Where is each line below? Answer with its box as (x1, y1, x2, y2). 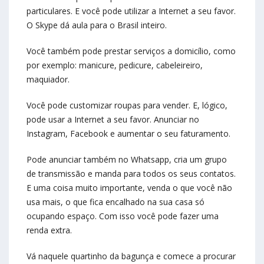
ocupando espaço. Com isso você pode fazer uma (27, 210, 219, 222)
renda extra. (27, 225, 72, 236)
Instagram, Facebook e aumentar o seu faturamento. (27, 128, 230, 140)
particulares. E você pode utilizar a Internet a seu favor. (27, 5, 236, 17)
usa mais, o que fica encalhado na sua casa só (27, 196, 204, 208)
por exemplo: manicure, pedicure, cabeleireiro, (27, 60, 203, 71)
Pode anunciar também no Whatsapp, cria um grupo (27, 154, 227, 166)
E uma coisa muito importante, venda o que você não (27, 182, 232, 194)
